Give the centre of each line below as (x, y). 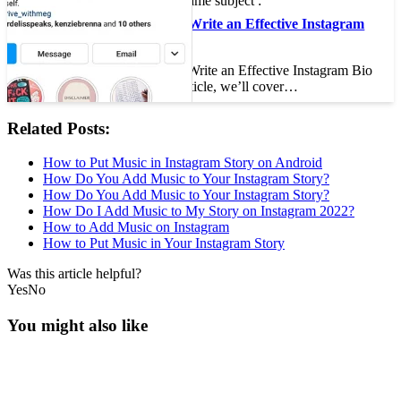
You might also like (77, 326)
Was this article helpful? (74, 274)
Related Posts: (59, 128)
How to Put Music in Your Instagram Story (164, 243)
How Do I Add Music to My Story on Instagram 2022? (199, 211)
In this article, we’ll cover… (220, 86)
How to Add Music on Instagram (136, 227)
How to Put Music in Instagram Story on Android (183, 163)
